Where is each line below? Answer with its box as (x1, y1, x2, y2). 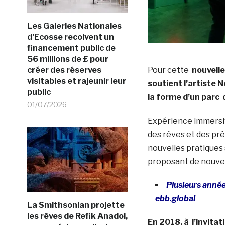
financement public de (27, 43, 116, 53)
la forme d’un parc (147, 92, 222, 102)
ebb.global (155, 193, 195, 203)
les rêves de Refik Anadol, (27, 211, 128, 221)
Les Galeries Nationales (27, 21, 122, 31)
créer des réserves (27, 65, 101, 75)
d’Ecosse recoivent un (27, 32, 114, 42)
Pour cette (147, 65, 192, 75)
